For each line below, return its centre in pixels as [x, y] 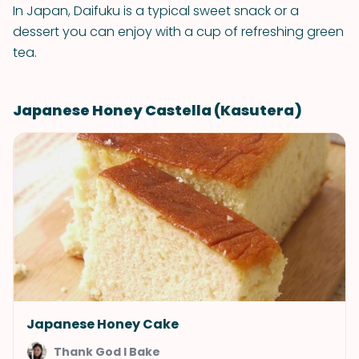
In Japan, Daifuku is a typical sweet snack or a [156, 11]
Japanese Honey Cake [103, 324]
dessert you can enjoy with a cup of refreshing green [178, 32]
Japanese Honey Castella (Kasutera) [157, 110]
